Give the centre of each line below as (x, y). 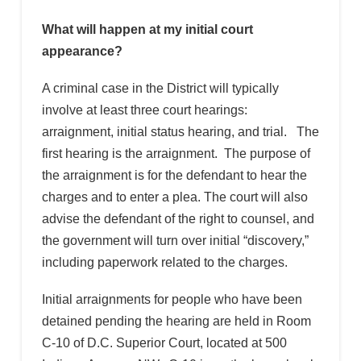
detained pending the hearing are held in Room (176, 322)
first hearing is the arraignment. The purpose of (176, 153)
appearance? (83, 51)
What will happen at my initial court (147, 29)
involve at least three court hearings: (146, 110)
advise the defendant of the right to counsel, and (178, 218)
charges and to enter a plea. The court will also (174, 197)
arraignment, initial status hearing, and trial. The (180, 131)
